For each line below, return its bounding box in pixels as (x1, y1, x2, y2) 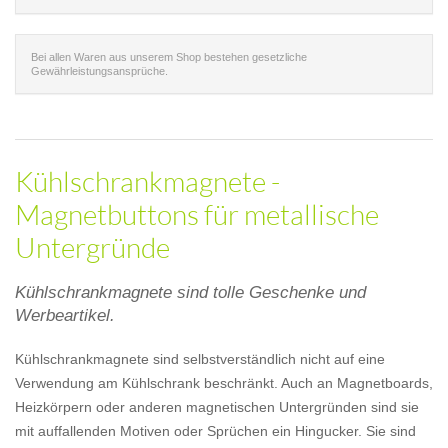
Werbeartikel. (15, 306, 115, 325)
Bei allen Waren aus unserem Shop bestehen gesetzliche (31, 51, 307, 63)
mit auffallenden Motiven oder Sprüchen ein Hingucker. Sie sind (15, 423, 416, 439)
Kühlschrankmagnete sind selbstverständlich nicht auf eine (15, 351, 385, 367)
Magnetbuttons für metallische (15, 197, 379, 231)
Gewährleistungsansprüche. (31, 65, 168, 77)
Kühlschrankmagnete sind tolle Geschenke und (15, 283, 366, 302)
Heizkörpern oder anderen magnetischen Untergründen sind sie (15, 399, 419, 415)
